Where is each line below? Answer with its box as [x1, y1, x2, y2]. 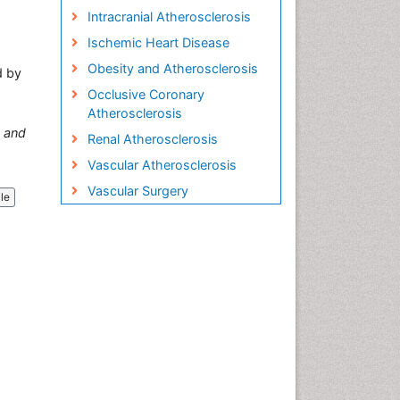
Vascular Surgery [87, 183, 188, 198]
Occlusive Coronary [87, 87, 204, 102]
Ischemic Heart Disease [87, 35, 229, 50]
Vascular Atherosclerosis [87, 157, 237, 172]
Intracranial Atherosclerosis [87, 9, 251, 24]
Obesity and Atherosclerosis [87, 61, 258, 76]
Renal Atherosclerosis [87, 131, 218, 146]
